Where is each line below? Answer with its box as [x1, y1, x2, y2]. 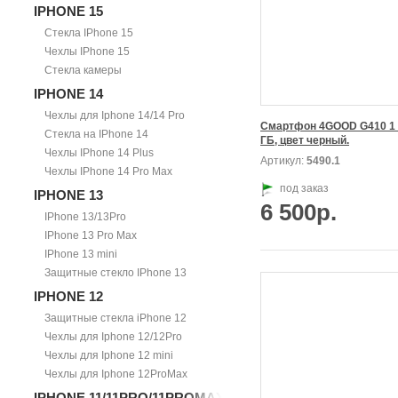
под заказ [277, 182, 329, 195]
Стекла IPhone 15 [44, 27, 133, 39]
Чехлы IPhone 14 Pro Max [44, 165, 172, 178]
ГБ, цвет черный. [260, 134, 349, 147]
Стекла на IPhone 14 [44, 128, 148, 140]
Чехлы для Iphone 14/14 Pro [44, 109, 185, 122]
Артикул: [260, 155, 306, 167]
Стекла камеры [44, 64, 122, 76]
